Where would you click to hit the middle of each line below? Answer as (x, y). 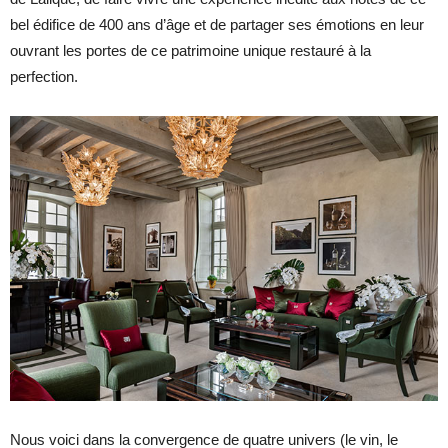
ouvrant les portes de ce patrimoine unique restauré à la (190, 50)
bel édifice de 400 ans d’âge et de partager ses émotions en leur (217, 24)
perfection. (44, 76)
